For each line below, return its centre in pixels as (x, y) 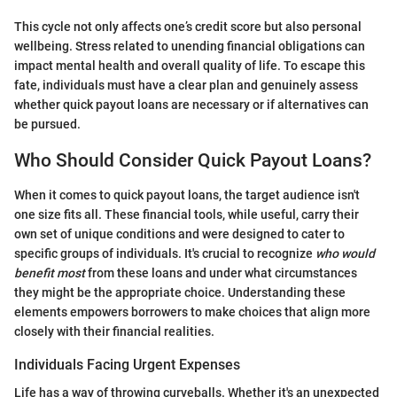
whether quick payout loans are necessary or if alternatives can (191, 105)
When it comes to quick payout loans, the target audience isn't (187, 195)
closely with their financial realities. (114, 331)
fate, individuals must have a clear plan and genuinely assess (186, 86)
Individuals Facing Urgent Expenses (127, 364)
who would (345, 253)
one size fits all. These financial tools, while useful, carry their (187, 214)
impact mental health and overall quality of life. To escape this (190, 66)
